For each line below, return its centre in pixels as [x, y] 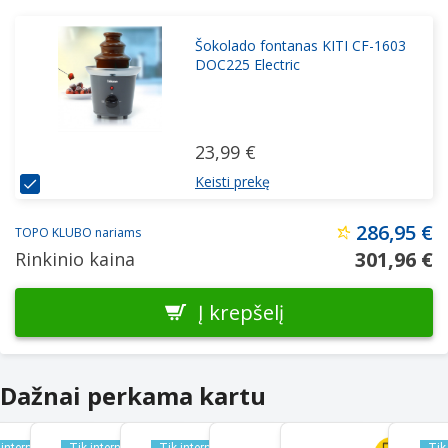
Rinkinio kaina [75, 259]
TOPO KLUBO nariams [78, 232]
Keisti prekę [232, 181]
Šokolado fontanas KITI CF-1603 [300, 45]
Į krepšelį [241, 312]
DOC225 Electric [247, 64]
